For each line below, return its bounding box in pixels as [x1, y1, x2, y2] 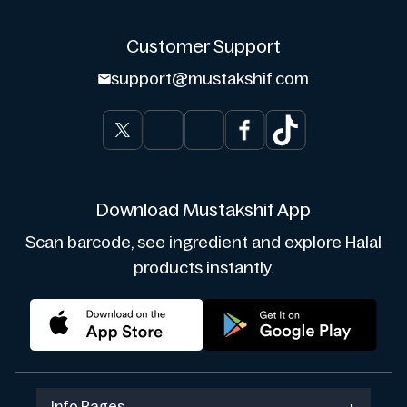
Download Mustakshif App [96, 199, 311, 220]
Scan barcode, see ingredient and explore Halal [25, 233, 382, 252]
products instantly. [133, 258, 274, 277]
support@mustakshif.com [111, 69, 309, 88]
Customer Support [126, 35, 281, 56]
